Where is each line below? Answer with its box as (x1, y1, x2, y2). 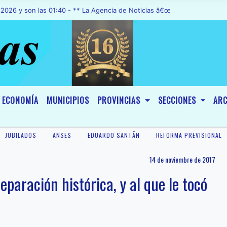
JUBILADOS (5, 131, 36, 139)
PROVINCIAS (97, 94, 143, 106)
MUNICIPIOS (47, 94, 89, 106)
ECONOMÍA (2, 94, 39, 106)
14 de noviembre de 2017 (149, 154, 215, 165)
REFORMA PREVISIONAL (156, 131, 222, 139)
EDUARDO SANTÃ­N (88, 131, 140, 139)
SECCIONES (158, 94, 199, 106)
